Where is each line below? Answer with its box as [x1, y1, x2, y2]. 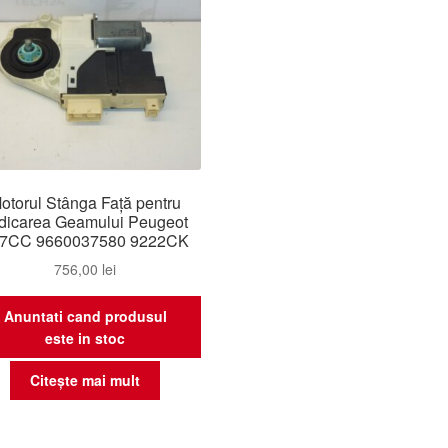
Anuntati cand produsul [3, 305, 167, 326]
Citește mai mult [30, 370, 141, 391]
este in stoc [45, 327, 126, 348]
